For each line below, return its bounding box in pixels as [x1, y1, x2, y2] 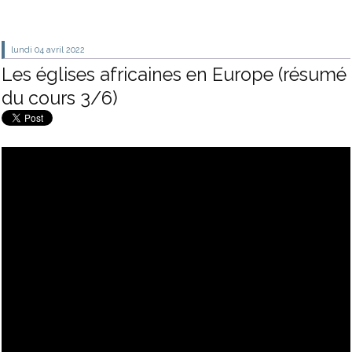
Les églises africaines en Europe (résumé [2, 64, 346, 86]
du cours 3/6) [2, 87, 118, 109]
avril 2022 [46, 44, 86, 54]
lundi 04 [11, 44, 45, 54]
